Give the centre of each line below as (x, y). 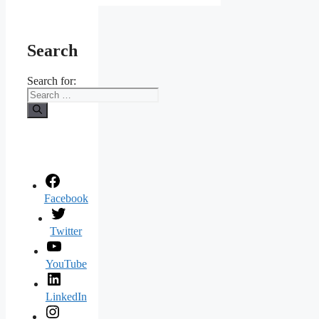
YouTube (66, 264)
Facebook (66, 199)
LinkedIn (66, 297)
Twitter (66, 231)
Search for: (52, 81)
